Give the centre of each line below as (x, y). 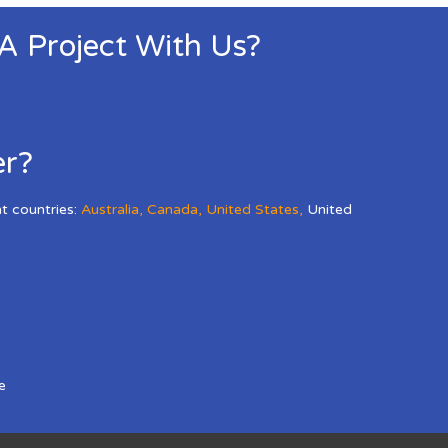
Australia (110, 209)
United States (252, 209)
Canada (172, 209)
